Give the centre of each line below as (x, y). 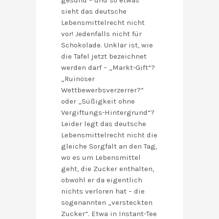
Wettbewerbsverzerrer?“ (102, 90)
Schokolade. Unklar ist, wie (107, 45)
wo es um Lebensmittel (101, 158)
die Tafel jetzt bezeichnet (104, 56)
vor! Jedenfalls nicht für (101, 34)
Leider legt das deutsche (104, 124)
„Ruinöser (78, 79)
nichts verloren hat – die (103, 191)
